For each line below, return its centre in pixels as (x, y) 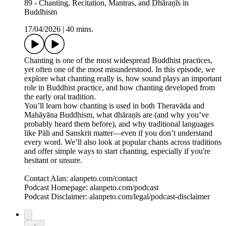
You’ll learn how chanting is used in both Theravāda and (114, 106)
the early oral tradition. (60, 97)
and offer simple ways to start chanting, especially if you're (117, 151)
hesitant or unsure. (53, 160)
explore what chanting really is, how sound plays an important (123, 79)
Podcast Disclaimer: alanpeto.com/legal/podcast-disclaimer (117, 197)
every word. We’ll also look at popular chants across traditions (123, 142)
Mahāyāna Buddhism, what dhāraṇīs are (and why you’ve (117, 115)
